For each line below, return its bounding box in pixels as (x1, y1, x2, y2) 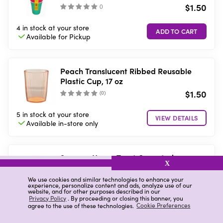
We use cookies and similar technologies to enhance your (28, 174, 184, 184)
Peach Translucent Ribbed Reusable (60, 65, 192, 77)
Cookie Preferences (136, 201, 191, 210)
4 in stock (16, 22, 46, 32)
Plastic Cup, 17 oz (60, 75, 123, 87)
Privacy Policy (29, 194, 67, 203)
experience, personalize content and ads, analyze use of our (28, 180, 192, 190)
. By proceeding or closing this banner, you (67, 194, 183, 203)
